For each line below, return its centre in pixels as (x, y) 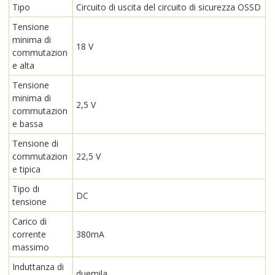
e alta (24, 66)
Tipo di (26, 189)
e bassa (28, 124)
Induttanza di (38, 267)
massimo (31, 247)
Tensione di (36, 144)
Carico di (30, 222)
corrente (29, 234)
